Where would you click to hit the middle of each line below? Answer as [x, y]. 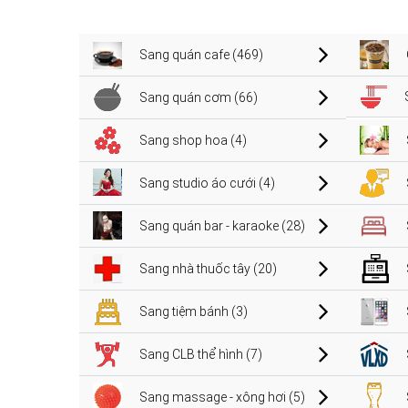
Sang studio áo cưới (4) [207, 183]
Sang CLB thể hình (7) [201, 354]
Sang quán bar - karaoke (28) [222, 225]
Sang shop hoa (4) [193, 140]
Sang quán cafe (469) [201, 54]
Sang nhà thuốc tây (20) [208, 268]
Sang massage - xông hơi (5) [222, 397]
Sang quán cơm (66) [199, 97]
